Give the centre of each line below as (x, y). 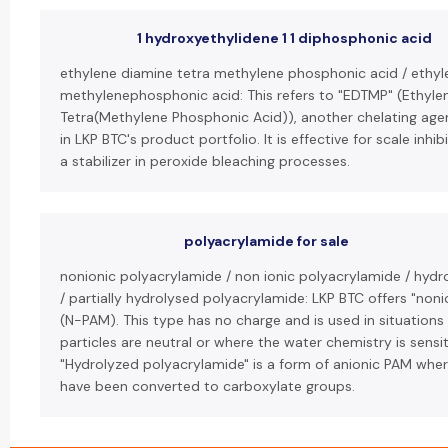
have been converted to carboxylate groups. (207, 386)
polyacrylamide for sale (266, 241)
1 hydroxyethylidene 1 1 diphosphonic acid (284, 38)
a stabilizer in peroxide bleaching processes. (205, 161)
